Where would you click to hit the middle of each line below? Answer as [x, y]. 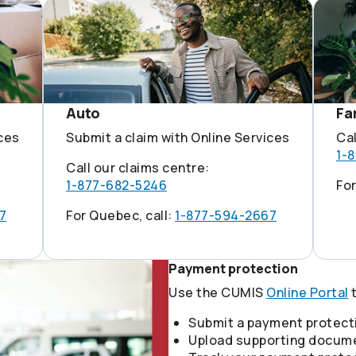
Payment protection [233, 268]
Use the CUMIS [217, 292]
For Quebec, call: [120, 215]
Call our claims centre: [138, 167]
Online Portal [308, 292]
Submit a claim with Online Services [178, 137]
